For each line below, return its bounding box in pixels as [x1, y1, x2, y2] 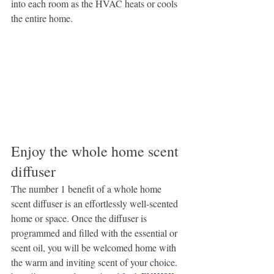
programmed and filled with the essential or [11, 226, 180, 239]
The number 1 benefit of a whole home [11, 182, 164, 195]
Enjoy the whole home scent [11, 141, 182, 161]
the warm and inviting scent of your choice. [11, 255, 177, 268]
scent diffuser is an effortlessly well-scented [11, 196, 180, 210]
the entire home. [11, 11, 73, 24]
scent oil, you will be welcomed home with [11, 240, 179, 254]
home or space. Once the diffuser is [11, 211, 149, 224]
